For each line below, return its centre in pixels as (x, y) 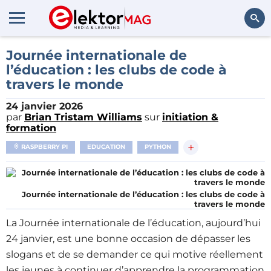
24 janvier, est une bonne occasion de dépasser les (128, 239)
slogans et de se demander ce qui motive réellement (135, 254)
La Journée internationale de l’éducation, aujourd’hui (133, 223)
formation (31, 128)
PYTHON (158, 147)
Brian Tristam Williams (83, 117)
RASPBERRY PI (44, 147)
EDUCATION (106, 147)
